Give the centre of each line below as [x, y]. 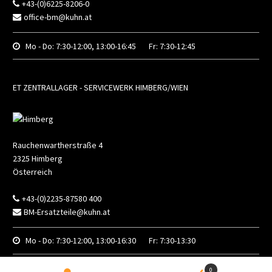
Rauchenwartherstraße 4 [58, 145]
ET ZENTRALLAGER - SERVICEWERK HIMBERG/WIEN [100, 88]
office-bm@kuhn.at [58, 17]
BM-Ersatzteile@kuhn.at [67, 212]
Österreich [32, 172]
